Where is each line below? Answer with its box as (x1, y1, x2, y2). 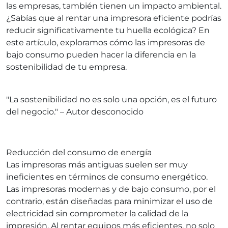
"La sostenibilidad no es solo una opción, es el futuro (6, 95, 217, 105)
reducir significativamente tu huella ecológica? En (6, 25, 210, 36)
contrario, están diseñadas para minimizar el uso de (6, 196, 213, 207)
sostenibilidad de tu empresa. (6, 62, 127, 72)
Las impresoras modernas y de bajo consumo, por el (6, 184, 216, 194)
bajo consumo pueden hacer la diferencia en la (6, 50, 196, 60)
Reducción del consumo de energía (6, 148, 152, 158)
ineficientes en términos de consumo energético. (6, 172, 208, 182)
